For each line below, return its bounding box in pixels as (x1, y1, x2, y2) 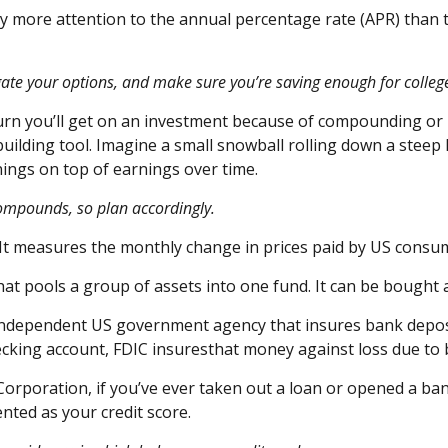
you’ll (24, 110, 64, 132)
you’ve (109, 377, 158, 399)
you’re (229, 71, 272, 93)
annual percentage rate (178, 8, 360, 30)
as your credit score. (36, 401, 191, 423)
